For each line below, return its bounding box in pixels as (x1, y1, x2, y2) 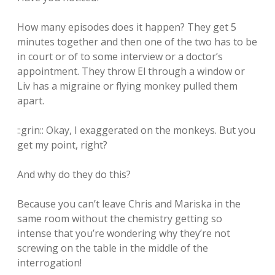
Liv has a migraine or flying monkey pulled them (17, 79, 238, 93)
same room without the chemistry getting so (17, 212, 222, 225)
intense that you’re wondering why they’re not (17, 227, 230, 240)
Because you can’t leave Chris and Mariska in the (17, 197, 241, 211)
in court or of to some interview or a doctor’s (17, 50, 223, 63)
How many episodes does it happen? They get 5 (17, 20, 236, 34)
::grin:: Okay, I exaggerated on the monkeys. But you (17, 123, 255, 137)
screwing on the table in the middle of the (17, 241, 208, 255)
